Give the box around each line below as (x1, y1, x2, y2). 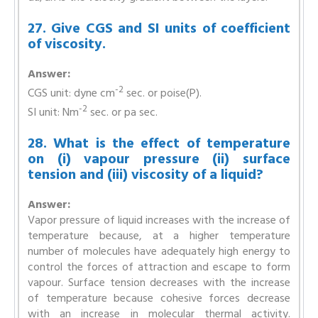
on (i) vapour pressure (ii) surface (28, 148, 290, 171)
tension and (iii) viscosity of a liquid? (28, 163, 263, 187)
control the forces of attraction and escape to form (28, 258, 290, 277)
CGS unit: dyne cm (28, 84, 115, 103)
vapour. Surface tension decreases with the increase (28, 273, 290, 292)
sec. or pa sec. (87, 103, 158, 122)
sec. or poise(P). (124, 84, 202, 103)
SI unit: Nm (28, 103, 79, 122)
